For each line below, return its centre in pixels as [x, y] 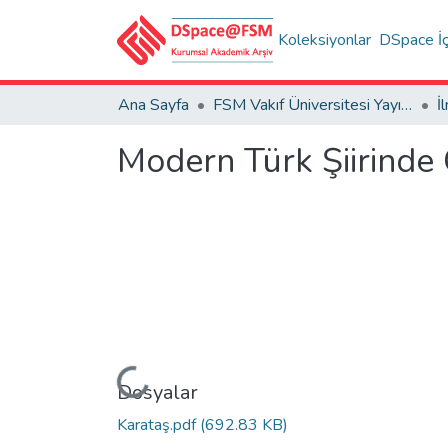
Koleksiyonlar [325, 40]
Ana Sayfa [153, 105]
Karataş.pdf [158, 424]
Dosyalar [157, 392]
